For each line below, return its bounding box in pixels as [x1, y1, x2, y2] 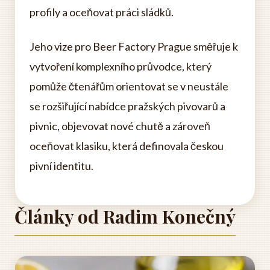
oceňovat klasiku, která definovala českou [30, 139, 224, 153]
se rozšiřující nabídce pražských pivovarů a [30, 99, 225, 113]
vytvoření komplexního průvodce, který [30, 60, 212, 74]
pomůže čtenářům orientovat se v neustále [30, 80, 228, 93]
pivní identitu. [30, 159, 93, 173]
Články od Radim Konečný [14, 204, 236, 229]
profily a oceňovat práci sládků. [30, 5, 174, 19]
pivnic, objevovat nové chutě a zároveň [30, 119, 210, 133]
